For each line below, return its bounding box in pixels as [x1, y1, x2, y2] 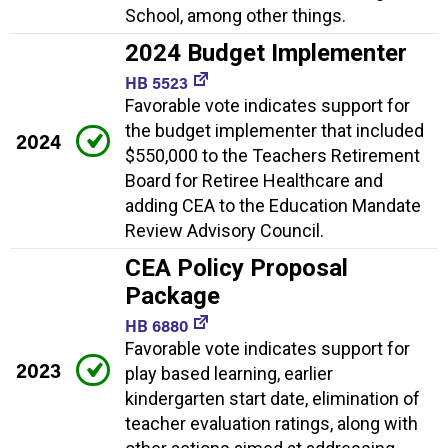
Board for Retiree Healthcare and [125, 169, 383, 191]
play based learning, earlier [125, 362, 333, 384]
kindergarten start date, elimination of [125, 387, 420, 409]
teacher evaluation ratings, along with [125, 412, 418, 434]
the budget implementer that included [125, 119, 424, 141]
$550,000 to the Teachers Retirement [125, 144, 420, 166]
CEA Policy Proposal [125, 253, 348, 282]
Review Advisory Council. [125, 219, 324, 241]
